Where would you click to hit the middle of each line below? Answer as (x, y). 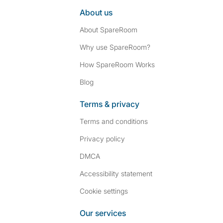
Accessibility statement (116, 173)
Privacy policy (102, 139)
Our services (103, 213)
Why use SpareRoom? (115, 47)
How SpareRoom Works (117, 64)
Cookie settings (104, 191)
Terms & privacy (110, 104)
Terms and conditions (114, 121)
